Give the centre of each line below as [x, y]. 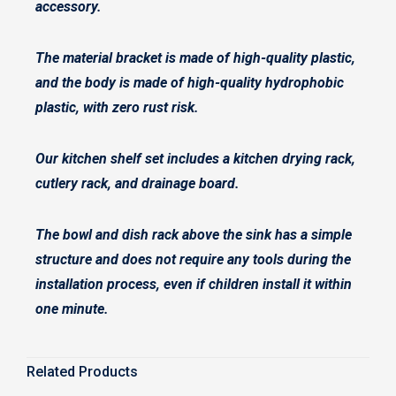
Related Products [82, 372]
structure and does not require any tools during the [193, 259]
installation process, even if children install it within [194, 284]
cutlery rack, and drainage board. [139, 183]
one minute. [72, 309]
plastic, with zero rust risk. [117, 107]
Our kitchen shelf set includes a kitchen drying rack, [195, 159]
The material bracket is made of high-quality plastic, [195, 58]
